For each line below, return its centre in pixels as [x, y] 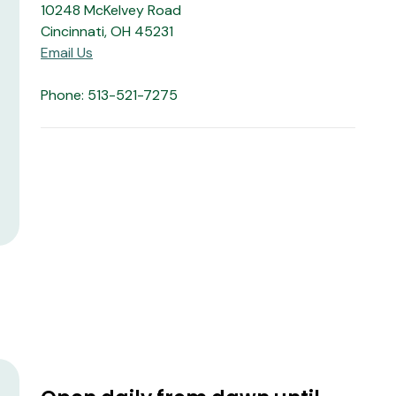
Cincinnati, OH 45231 [107, 31]
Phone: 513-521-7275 [109, 95]
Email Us [67, 53]
